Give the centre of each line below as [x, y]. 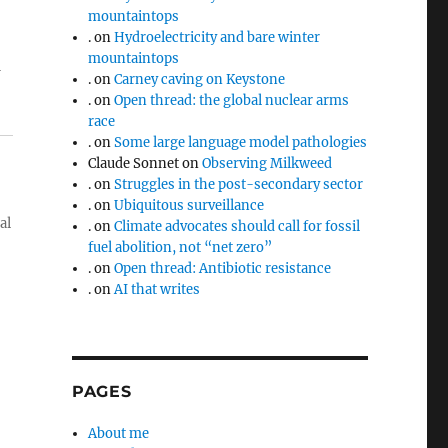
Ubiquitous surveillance [189, 205]
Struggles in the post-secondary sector [239, 184]
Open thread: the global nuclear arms [232, 100]
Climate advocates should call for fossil [237, 226]
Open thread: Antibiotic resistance [223, 268]
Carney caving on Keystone [200, 79]
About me [119, 433]
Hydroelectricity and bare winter [217, 37]
